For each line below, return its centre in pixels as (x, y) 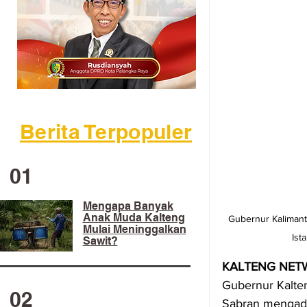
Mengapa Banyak (128, 206)
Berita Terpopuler (106, 132)
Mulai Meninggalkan (134, 229)
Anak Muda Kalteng (134, 218)
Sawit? (100, 241)
